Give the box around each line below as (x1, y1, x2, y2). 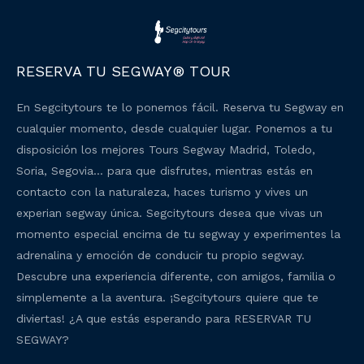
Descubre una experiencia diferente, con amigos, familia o (16, 269, 336, 283)
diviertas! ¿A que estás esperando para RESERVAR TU (16, 311, 311, 325)
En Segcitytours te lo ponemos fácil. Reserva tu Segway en (16, 100, 344, 114)
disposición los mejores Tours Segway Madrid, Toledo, (16, 142, 315, 156)
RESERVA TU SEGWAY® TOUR (16, 62, 231, 80)
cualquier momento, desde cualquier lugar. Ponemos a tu (16, 121, 332, 135)
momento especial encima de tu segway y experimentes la (16, 227, 340, 240)
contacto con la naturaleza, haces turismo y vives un (16, 184, 308, 198)
